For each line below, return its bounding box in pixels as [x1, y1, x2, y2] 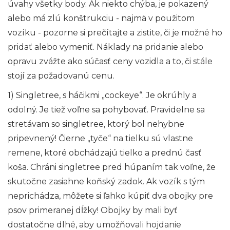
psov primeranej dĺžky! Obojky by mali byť [8, 205, 178, 216]
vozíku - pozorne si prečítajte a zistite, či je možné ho [8, 28, 222, 38]
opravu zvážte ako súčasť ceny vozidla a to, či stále [8, 56, 213, 67]
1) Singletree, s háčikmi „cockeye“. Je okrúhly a [8, 90, 197, 101]
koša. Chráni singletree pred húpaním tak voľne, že [8, 162, 216, 172]
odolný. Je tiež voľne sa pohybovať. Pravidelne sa [8, 105, 205, 115]
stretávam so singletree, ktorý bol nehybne [8, 119, 184, 129]
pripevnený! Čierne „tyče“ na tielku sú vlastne [8, 133, 193, 144]
